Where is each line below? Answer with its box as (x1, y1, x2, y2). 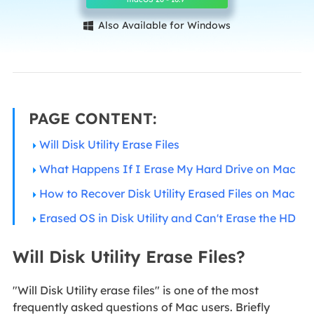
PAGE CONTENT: (28, 108, 156, 128)
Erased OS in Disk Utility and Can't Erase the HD (39, 210, 296, 225)
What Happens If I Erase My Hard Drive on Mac (39, 161, 296, 176)
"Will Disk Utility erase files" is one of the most (12, 282, 259, 297)
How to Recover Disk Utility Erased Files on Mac (39, 186, 295, 200)
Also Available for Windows (95, 19, 231, 32)
